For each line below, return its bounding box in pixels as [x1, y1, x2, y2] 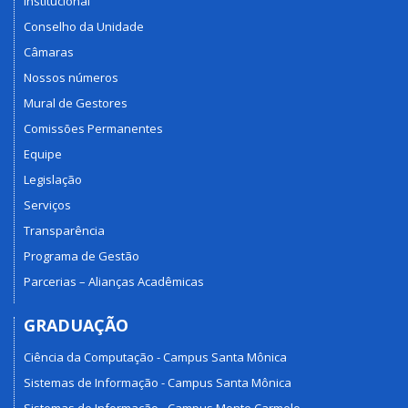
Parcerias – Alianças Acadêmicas [24, 273, 204, 291]
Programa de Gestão [24, 248, 139, 265]
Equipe [24, 146, 62, 163]
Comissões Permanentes [24, 120, 163, 138]
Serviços [24, 197, 71, 214]
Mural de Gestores [24, 95, 127, 112]
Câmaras [24, 44, 74, 61]
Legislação [24, 171, 82, 189]
